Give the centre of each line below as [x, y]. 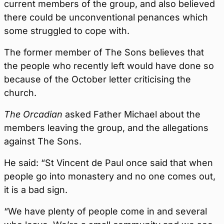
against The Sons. [43, 141]
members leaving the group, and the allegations [106, 128]
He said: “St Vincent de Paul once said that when [108, 163]
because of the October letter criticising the [97, 79]
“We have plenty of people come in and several [105, 211]
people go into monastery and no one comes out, [110, 176]
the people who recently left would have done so [109, 66]
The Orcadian [33, 114]
